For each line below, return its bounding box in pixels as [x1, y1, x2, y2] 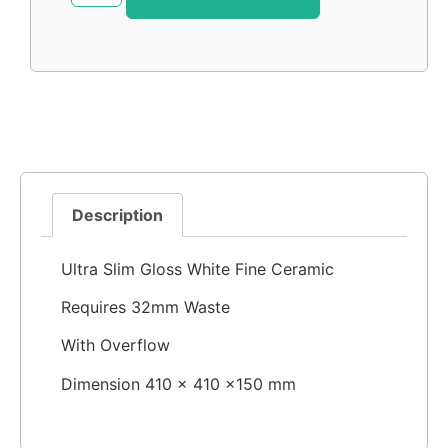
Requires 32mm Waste [61, 296, 230, 317]
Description [72, 204, 164, 225]
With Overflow [61, 335, 170, 356]
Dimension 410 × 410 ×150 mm [61, 373, 296, 394]
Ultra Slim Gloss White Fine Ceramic [61, 258, 334, 279]
